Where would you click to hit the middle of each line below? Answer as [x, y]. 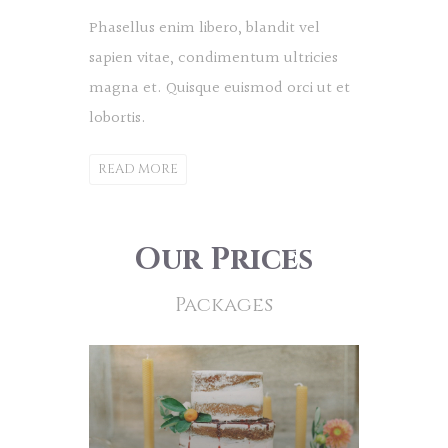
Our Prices [224, 259]
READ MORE [138, 168]
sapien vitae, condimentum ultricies [213, 58]
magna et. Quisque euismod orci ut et [219, 88]
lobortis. [117, 118]
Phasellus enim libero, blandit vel [204, 28]
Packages [224, 304]
